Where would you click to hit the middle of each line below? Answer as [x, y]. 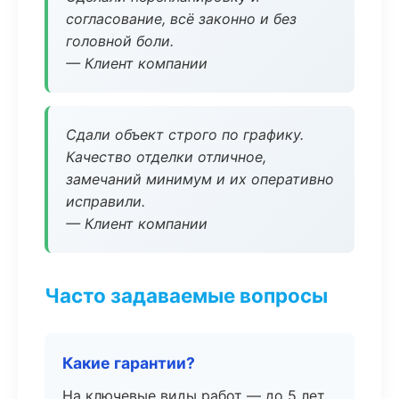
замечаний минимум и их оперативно [200, 179]
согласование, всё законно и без [181, 19]
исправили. [106, 201]
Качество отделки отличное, [166, 157]
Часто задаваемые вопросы [186, 295]
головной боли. [120, 41]
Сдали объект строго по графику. [185, 134]
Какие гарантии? [129, 363]
